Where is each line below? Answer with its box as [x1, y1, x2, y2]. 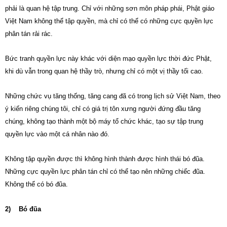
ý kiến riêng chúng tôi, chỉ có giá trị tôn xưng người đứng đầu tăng [5, 105, 201, 112]
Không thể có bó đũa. [5, 180, 68, 188]
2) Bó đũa [5, 205, 41, 213]
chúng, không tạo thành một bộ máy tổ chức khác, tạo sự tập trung [5, 118, 203, 125]
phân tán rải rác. [5, 30, 53, 37]
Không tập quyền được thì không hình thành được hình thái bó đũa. [5, 155, 205, 163]
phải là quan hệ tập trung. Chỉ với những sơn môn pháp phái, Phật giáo [5, 5, 214, 12]
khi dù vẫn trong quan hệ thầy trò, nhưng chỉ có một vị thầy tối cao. [5, 67, 203, 75]
